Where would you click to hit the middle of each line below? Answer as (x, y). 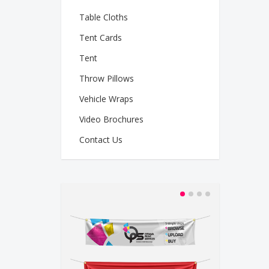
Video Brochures (111, 119)
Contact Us (101, 139)
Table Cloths (104, 17)
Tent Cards (101, 37)
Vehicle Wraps (106, 98)
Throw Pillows (107, 78)
